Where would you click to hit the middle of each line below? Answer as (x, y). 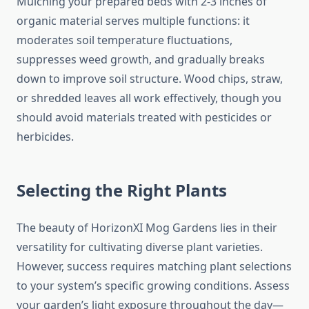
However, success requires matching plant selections (154, 267)
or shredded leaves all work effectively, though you (149, 98)
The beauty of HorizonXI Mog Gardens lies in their (147, 228)
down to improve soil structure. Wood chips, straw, (150, 79)
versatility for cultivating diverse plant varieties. (140, 247)
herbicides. (45, 137)
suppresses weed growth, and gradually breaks (141, 60)
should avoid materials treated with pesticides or (144, 118)
